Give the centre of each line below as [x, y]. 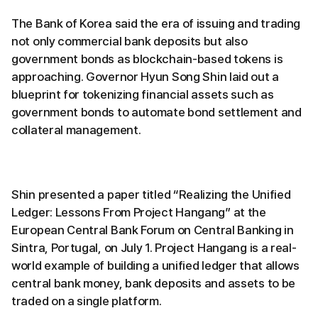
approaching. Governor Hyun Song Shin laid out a [145, 76]
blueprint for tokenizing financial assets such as [143, 94]
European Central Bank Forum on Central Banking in [153, 230]
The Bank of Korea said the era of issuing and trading [156, 23]
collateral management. [76, 130]
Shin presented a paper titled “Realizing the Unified [151, 194]
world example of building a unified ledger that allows [155, 265]
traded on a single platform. [87, 301]
